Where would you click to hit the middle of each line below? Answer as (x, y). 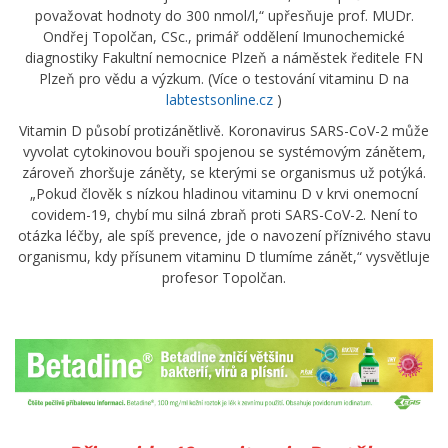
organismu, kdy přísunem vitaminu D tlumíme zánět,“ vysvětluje (224, 256)
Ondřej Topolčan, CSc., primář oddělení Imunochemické (224, 36)
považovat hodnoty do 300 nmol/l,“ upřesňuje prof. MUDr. (224, 15)
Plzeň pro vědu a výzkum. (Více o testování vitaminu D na (224, 78)
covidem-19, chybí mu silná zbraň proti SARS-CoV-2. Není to (224, 214)
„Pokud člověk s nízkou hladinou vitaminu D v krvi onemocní (224, 193)
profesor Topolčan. (224, 277)
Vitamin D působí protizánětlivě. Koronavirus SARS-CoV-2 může (224, 130)
